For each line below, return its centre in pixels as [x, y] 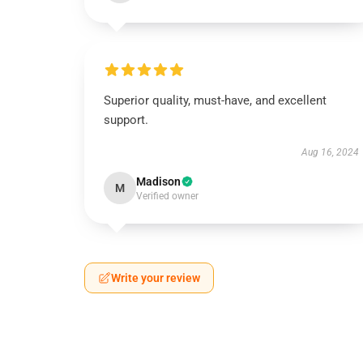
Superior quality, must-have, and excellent [215, 100]
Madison [158, 181]
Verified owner [167, 196]
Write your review [156, 278]
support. [126, 120]
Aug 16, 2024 [330, 152]
